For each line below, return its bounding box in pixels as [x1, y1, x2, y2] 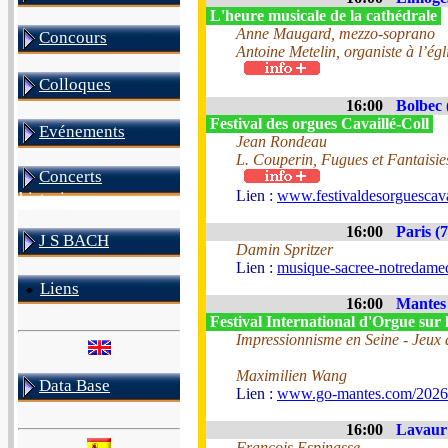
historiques [19, 189, 98, 209]
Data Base [39, 376, 110, 395]
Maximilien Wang [236, 367, 347, 384]
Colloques [39, 75, 111, 94]
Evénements [39, 122, 125, 141]
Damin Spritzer [236, 241, 333, 258]
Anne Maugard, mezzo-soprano [236, 25, 435, 42]
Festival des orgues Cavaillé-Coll [206, 115, 433, 132]
